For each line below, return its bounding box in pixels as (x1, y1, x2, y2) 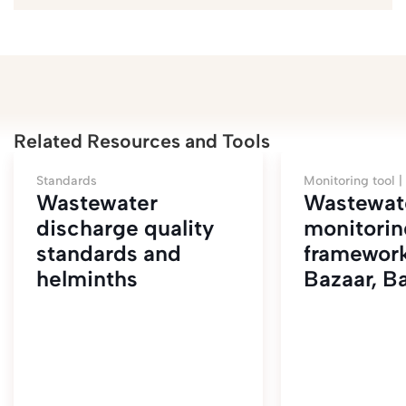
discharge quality (36, 215, 214, 241)
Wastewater (36, 189, 158, 216)
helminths (36, 266, 138, 292)
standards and (36, 240, 181, 266)
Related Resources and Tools (14, 130, 270, 152)
